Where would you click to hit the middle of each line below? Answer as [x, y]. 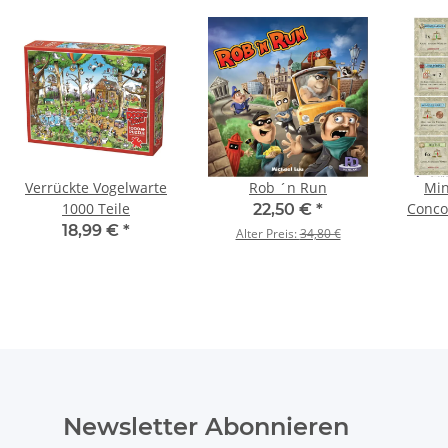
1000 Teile [96, 209]
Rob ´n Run [288, 188]
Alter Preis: [267, 234]
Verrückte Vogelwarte [96, 188]
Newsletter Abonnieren [206, 427]
